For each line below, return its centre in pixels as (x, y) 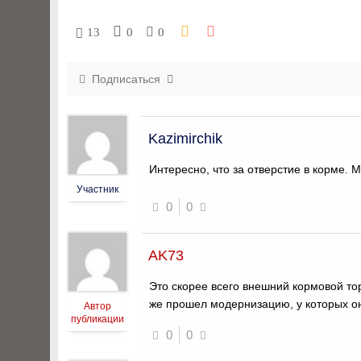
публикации (98, 319)
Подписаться (126, 79)
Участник (98, 189)
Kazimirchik (185, 139)
